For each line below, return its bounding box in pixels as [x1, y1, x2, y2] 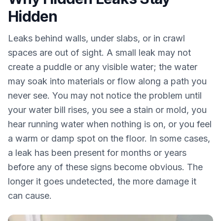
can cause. [8, 190, 52, 201]
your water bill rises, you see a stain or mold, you [8, 105, 207, 115]
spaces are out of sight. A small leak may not [8, 47, 191, 58]
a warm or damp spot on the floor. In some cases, [8, 133, 210, 144]
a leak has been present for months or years [8, 147, 186, 158]
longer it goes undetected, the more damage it [8, 176, 196, 186]
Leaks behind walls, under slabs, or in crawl [8, 33, 185, 43]
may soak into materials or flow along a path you [8, 76, 207, 86]
